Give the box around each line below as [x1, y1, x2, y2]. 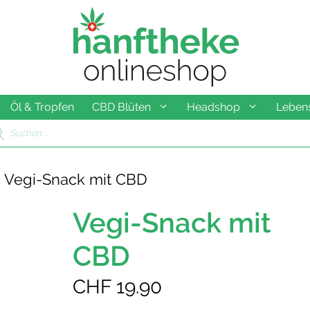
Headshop [186, 100, 240, 113]
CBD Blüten [91, 100, 151, 113]
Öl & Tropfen [10, 100, 74, 113]
